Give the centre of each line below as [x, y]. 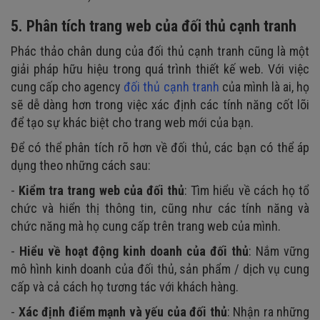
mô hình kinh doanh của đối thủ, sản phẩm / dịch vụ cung [160, 269]
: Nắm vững [279, 251]
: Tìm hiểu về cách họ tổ [247, 190]
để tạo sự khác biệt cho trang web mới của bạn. [132, 122]
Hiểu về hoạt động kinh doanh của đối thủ [134, 251]
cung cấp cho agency [67, 86]
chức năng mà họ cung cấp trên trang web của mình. [146, 226]
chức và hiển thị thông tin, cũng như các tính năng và [160, 208]
